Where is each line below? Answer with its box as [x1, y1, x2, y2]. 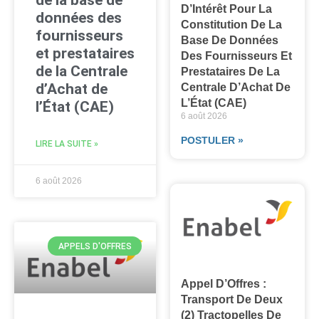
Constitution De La [181, 19, 283, 31]
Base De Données [181, 34, 279, 47]
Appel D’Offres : [181, 277, 267, 290]
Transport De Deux [181, 293, 283, 305]
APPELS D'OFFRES [58, 241, 132, 251]
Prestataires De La [181, 66, 281, 78]
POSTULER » [181, 135, 244, 147]
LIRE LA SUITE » [36, 139, 98, 150]
